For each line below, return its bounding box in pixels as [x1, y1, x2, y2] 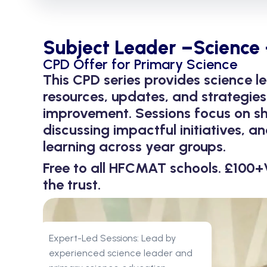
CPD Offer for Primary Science [43, 55, 237, 73]
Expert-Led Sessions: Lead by [49, 232, 176, 244]
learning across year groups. [43, 138, 226, 156]
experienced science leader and [49, 247, 193, 259]
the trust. [43, 176, 101, 194]
